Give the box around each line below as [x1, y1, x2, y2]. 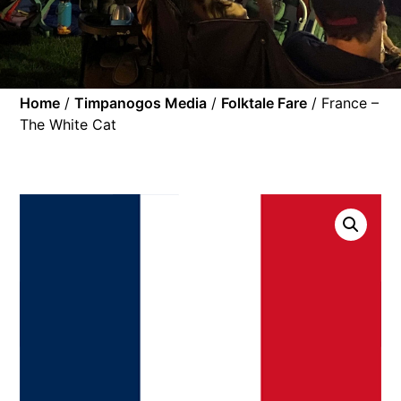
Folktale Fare [221, 94, 308, 113]
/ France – [307, 94, 380, 113]
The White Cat [20, 115, 117, 134]
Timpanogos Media [74, 94, 208, 113]
